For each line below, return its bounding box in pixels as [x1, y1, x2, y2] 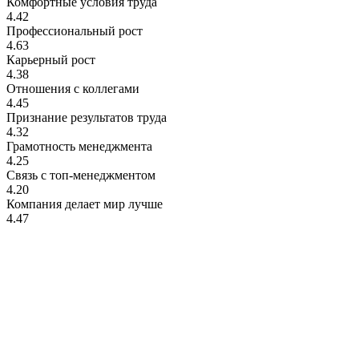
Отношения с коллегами [6, 81, 139, 95]
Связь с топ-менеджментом [6, 167, 155, 182]
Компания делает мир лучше [6, 196, 163, 211]
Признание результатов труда [6, 110, 167, 124]
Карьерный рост [6, 52, 95, 67]
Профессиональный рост [6, 23, 143, 38]
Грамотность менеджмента [6, 139, 152, 153]
